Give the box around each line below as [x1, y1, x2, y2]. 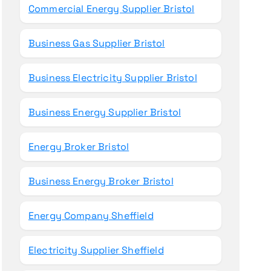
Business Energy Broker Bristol [28, 175, 174, 188]
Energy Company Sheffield [28, 209, 154, 222]
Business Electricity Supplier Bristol [28, 71, 197, 84]
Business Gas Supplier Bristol [28, 37, 165, 50]
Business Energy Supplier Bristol [28, 106, 181, 119]
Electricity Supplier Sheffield [28, 244, 164, 256]
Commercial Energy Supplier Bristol [28, 2, 195, 15]
